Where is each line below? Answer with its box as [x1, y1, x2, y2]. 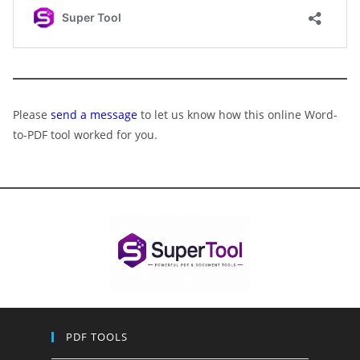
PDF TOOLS [66, 329, 129, 344]
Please [13, 107, 51, 122]
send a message [51, 107, 137, 122]
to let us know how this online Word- [137, 107, 337, 122]
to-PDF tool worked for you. [13, 127, 157, 142]
